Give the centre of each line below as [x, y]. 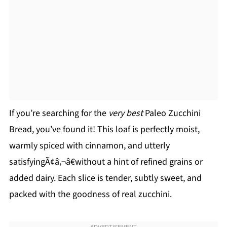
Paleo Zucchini [172, 113]
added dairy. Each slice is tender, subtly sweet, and [105, 178]
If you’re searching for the [59, 113]
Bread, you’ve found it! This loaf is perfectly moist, [104, 129]
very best [125, 113]
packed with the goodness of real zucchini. [90, 194]
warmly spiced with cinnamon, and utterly [89, 146]
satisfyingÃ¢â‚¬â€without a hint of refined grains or [106, 162]
